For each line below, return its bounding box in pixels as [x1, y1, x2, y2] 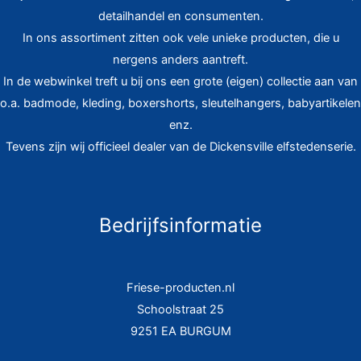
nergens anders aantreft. [113, 52, 248, 67]
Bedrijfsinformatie [99, 214, 262, 238]
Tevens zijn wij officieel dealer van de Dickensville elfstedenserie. [5, 139, 356, 154]
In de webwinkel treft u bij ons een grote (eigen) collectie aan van [3, 73, 358, 89]
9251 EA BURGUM [130, 324, 231, 339]
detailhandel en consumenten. [98, 8, 263, 23]
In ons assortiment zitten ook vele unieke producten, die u [22, 30, 339, 45]
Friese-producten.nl [127, 280, 234, 296]
